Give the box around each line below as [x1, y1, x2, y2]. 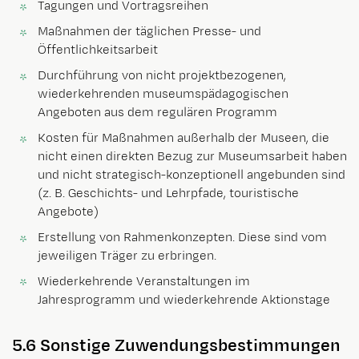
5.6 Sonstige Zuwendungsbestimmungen [12, 333, 341, 357]
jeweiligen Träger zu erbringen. [38, 247, 216, 264]
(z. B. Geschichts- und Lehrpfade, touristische [38, 184, 299, 202]
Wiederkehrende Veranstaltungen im [38, 272, 250, 290]
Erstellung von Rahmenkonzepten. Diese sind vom [38, 228, 327, 246]
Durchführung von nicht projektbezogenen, [38, 67, 286, 85]
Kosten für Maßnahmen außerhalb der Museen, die [38, 129, 329, 147]
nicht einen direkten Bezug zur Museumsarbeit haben [38, 147, 347, 165]
